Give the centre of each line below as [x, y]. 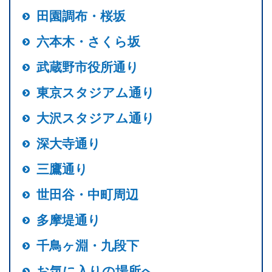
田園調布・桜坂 [81, 16]
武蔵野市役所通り [88, 67]
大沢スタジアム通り [96, 118]
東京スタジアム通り [96, 92]
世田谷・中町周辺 [87, 194]
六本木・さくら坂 [88, 41]
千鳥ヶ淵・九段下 [88, 245]
